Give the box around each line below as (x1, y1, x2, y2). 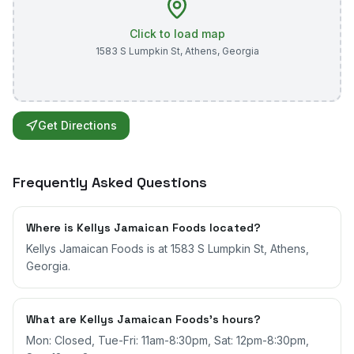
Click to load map (129, 27, 225, 40)
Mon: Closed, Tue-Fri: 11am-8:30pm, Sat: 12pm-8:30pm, (26, 333, 309, 347)
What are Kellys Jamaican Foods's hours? (26, 312, 261, 326)
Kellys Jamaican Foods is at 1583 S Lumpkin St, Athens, (26, 242, 309, 255)
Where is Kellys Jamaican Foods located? (26, 220, 261, 235)
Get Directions (38, 119, 117, 132)
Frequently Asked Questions (13, 173, 207, 191)
